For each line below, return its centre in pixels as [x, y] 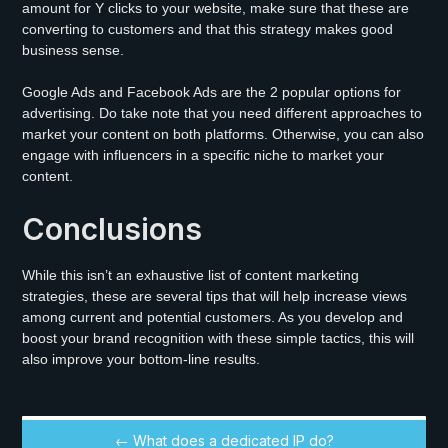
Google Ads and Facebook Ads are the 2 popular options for [212, 91]
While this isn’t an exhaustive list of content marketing [191, 274]
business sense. [73, 49]
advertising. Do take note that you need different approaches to [222, 112]
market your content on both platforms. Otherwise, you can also [223, 133]
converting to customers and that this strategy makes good [208, 28]
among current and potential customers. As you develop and [213, 316]
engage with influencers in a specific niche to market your [203, 154]
